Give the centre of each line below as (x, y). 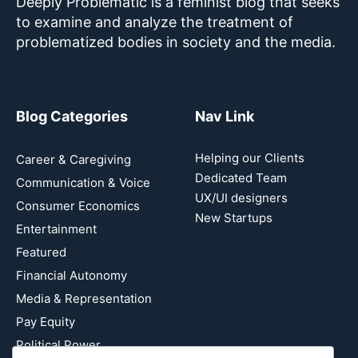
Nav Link (225, 116)
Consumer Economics (78, 205)
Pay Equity (46, 321)
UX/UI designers (241, 197)
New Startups (234, 217)
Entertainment (56, 229)
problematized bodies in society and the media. (178, 42)
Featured (41, 252)
